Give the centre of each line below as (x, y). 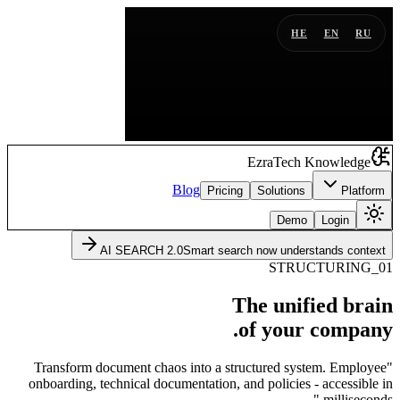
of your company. (316, 329)
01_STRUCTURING (386, 267)
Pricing (225, 191)
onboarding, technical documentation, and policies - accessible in (211, 383)
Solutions (281, 191)
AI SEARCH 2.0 (142, 250)
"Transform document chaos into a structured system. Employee (210, 367)
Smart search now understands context (284, 250)
